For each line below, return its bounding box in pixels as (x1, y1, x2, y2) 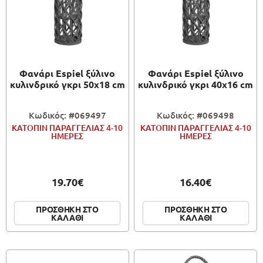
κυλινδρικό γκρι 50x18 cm (9, 78, 125, 91)
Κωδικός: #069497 (28, 109, 106, 122)
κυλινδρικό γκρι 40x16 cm (138, 78, 254, 91)
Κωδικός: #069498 (157, 109, 235, 122)
